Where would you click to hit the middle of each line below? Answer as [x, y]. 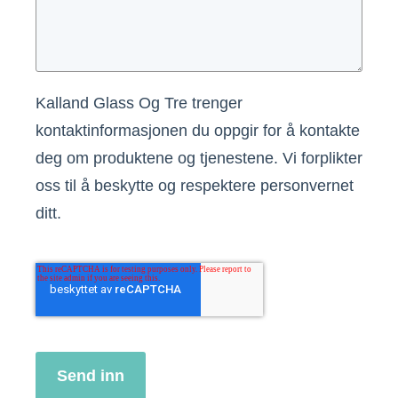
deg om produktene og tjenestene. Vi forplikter [199, 159]
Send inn [91, 376]
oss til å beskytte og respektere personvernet [195, 186]
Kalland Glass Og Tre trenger [139, 103]
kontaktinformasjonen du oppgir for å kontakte [198, 131]
